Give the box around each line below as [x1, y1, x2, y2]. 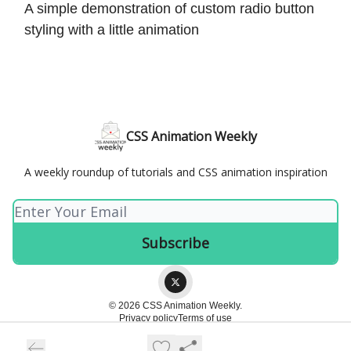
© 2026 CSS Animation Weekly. [109, 300, 242, 311]
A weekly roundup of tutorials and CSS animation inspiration [24, 165, 327, 179]
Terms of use [178, 313, 232, 324]
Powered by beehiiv [143, 331, 227, 344]
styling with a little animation [24, 21, 199, 38]
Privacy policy [119, 313, 178, 324]
